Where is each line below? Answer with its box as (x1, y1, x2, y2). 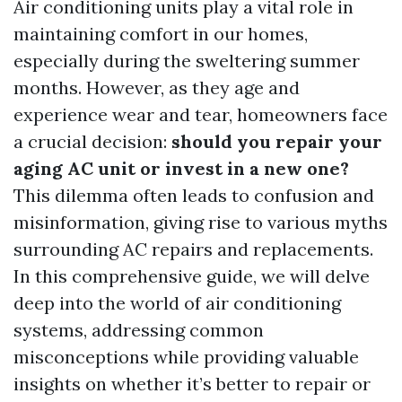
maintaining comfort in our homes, (13, 22, 308, 45)
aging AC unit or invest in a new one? (13, 157, 349, 179)
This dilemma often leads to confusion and (13, 184, 374, 206)
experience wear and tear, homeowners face (13, 103, 388, 126)
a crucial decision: (13, 130, 171, 153)
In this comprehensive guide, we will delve (13, 265, 370, 287)
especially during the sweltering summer (13, 49, 360, 72)
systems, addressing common (13, 319, 264, 341)
